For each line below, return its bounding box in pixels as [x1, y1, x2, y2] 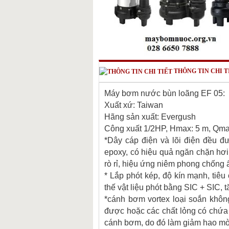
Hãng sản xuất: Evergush [104, 112, 196, 121]
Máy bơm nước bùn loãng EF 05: [104, 89, 225, 98]
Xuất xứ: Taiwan [104, 101, 163, 109]
